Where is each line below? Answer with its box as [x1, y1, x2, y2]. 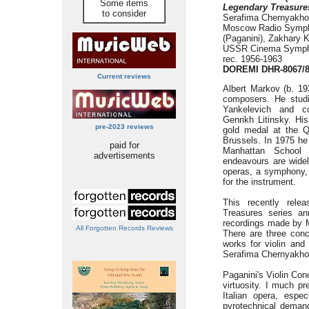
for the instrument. [223, 177, 296, 187]
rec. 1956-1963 [223, 54, 282, 64]
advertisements [93, 150, 155, 161]
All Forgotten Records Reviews [75, 224, 173, 232]
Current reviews [97, 72, 151, 80]
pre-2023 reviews [94, 123, 154, 130]
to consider [102, 8, 146, 19]
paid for [109, 140, 139, 150]
